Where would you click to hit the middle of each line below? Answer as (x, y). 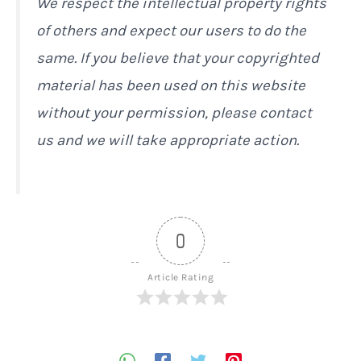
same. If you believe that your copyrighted (178, 58)
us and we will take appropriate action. (168, 140)
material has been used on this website (171, 85)
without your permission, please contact (174, 112)
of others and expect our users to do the (171, 30)
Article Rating (180, 277)
